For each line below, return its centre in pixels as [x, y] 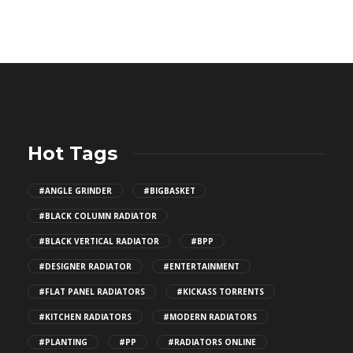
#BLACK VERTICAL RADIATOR [99, 242]
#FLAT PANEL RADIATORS [92, 292]
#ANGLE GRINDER [75, 191]
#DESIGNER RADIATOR [85, 267]
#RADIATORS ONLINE [212, 342]
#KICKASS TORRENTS [220, 292]
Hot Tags [72, 154]
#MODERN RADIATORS [210, 317]
